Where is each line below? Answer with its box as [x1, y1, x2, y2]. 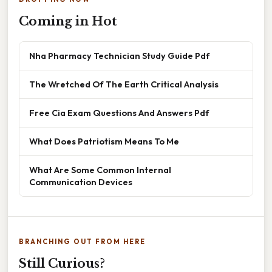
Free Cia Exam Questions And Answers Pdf [29, 107, 209, 119]
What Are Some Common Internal [29, 164, 171, 176]
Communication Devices [29, 176, 132, 188]
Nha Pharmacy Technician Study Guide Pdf [29, 50, 210, 62]
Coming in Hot [19, 14, 117, 29]
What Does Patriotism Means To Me [29, 135, 179, 148]
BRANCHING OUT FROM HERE [19, 237, 146, 246]
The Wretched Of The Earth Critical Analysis [29, 78, 219, 90]
